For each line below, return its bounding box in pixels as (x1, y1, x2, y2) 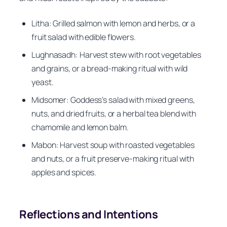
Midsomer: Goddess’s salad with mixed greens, (31, 94, 195, 106)
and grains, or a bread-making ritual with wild (31, 63, 188, 74)
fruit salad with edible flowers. (31, 31, 136, 43)
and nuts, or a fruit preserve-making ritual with (31, 153, 195, 165)
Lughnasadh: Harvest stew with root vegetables (31, 49, 201, 61)
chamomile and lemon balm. (31, 122, 129, 133)
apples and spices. (31, 167, 97, 178)
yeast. (31, 77, 54, 88)
